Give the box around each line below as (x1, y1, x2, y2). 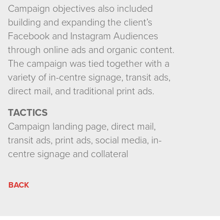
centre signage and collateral (8, 148, 128, 160)
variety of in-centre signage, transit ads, (8, 72, 170, 83)
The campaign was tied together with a (8, 58, 169, 70)
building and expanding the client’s (8, 17, 152, 28)
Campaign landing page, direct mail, (8, 121, 156, 133)
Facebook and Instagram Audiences (8, 30, 158, 42)
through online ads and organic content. (8, 44, 174, 56)
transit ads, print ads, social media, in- (8, 135, 162, 146)
